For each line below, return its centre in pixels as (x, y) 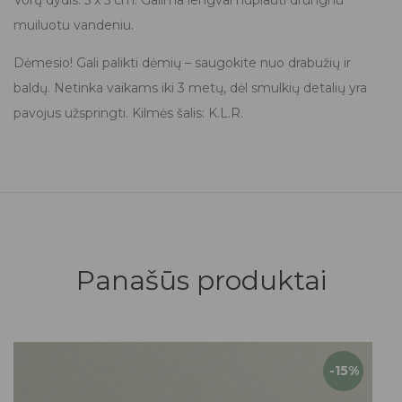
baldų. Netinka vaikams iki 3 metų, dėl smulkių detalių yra (190, 87)
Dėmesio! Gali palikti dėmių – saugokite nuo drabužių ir (182, 62)
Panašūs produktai (201, 280)
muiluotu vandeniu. (74, 25)
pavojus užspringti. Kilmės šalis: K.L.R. (128, 113)
